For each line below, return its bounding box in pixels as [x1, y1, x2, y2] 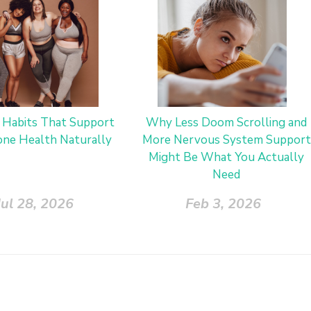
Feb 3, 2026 [185, 194, 261, 213]
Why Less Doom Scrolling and [146, 114, 308, 131]
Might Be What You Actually [149, 149, 305, 165]
